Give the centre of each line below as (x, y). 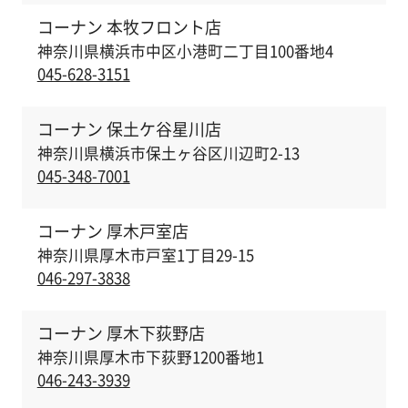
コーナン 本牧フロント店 (129, 27)
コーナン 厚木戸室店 (112, 231)
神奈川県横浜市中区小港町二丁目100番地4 (185, 51)
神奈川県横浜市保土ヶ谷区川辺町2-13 (168, 153)
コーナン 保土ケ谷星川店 (129, 129)
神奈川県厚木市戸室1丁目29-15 (145, 255)
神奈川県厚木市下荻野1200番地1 (150, 357)
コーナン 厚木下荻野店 (121, 333)
